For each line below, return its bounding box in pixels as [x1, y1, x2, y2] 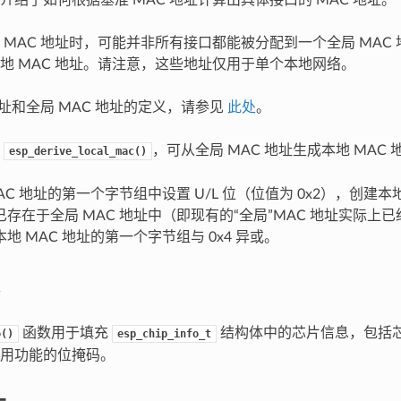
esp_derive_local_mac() [8, 144, 147, 158]
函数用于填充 [18, 325, 112, 340]
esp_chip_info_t [116, 327, 211, 340]
